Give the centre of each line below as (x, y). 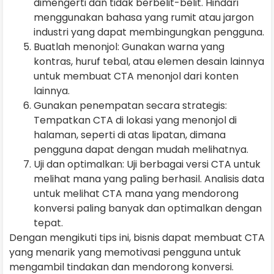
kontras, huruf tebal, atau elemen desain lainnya (149, 61)
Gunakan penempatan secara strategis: (130, 105)
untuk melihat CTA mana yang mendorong (136, 193)
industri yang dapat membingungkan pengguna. (149, 32)
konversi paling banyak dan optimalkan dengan (148, 208)
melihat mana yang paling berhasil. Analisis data (149, 179)
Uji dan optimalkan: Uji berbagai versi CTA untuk (147, 164)
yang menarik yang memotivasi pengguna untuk (125, 252)
